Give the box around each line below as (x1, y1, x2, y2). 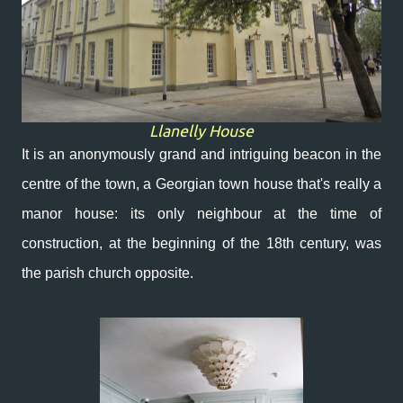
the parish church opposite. (22, 265, 197, 281)
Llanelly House (149, 122, 254, 139)
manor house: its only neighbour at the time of (22, 206, 381, 221)
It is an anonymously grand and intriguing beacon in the (22, 147, 381, 162)
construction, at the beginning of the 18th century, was (22, 236, 381, 251)
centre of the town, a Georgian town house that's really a (22, 176, 381, 192)
